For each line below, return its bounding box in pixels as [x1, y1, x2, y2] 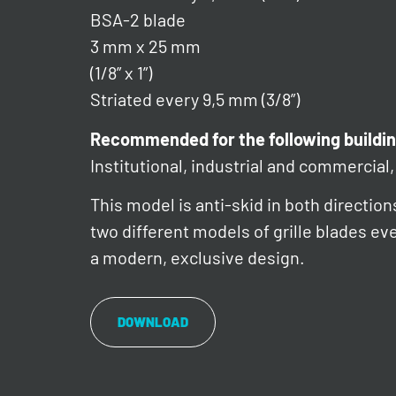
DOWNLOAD [118, 314, 188, 331]
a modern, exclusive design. [90, 246, 305, 268]
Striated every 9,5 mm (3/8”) [90, 88, 300, 110]
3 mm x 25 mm [90, 35, 201, 57]
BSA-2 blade [90, 9, 186, 31]
